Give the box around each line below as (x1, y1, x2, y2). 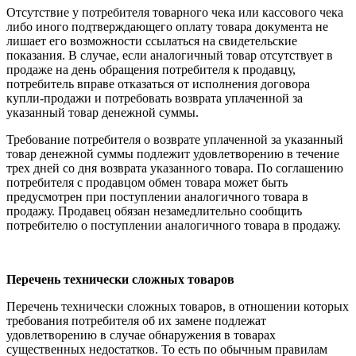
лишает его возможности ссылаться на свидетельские (6, 34, 297, 48)
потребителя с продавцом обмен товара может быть (6, 176, 288, 190)
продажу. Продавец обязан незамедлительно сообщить (6, 204, 302, 219)
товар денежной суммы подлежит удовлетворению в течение (6, 147, 339, 161)
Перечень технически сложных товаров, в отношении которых (6, 300, 349, 314)
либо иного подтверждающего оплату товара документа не (6, 20, 328, 34)
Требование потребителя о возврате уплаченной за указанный (6, 133, 343, 147)
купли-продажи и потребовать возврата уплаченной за (6, 91, 303, 106)
